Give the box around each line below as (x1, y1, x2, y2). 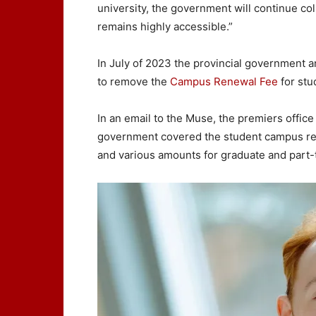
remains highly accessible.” (97, 20, 233, 33)
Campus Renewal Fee (170, 75, 278, 88)
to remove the (97, 75, 170, 88)
